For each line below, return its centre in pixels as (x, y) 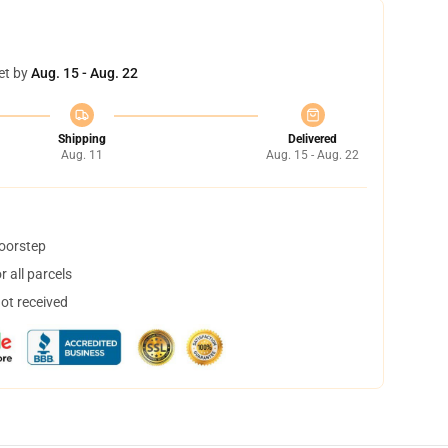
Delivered (312, 139)
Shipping (81, 139)
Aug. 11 (81, 155)
